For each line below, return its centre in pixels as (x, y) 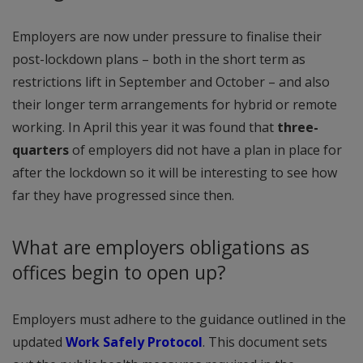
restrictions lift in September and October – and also (171, 82)
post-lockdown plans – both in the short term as (159, 60)
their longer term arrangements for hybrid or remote (175, 105)
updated (39, 342)
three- (298, 128)
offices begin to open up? (119, 272)
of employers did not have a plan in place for (205, 150)
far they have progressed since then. (123, 196)
